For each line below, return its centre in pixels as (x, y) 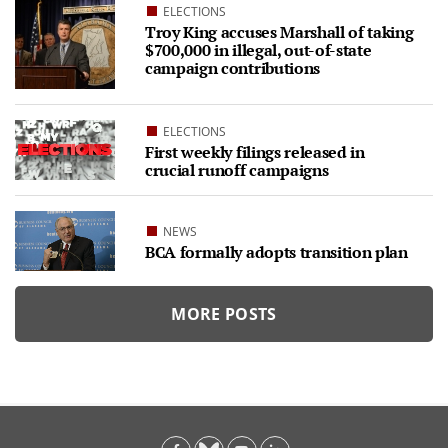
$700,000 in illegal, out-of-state (258, 49)
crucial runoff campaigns (237, 169)
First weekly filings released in (255, 151)
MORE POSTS (224, 314)
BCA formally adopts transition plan (276, 251)
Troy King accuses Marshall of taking (279, 31)
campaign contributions (232, 67)
